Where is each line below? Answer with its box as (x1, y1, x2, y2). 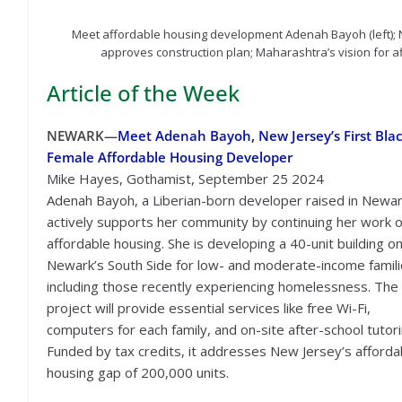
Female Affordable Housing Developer (47, 147, 293, 166)
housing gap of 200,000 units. (47, 363, 229, 381)
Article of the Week (47, 77, 240, 108)
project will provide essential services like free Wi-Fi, (47, 298, 371, 317)
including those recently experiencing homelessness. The (47, 276, 398, 295)
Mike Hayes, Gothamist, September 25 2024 (47, 169, 324, 188)
